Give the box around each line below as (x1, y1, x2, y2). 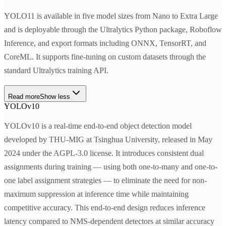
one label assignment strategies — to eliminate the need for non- (4, 176, 207, 185)
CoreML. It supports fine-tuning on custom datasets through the (4, 52, 206, 62)
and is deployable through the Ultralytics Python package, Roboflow (4, 25, 222, 34)
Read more (8, 93, 40, 101)
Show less (40, 93, 70, 101)
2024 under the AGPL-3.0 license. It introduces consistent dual (4, 149, 204, 158)
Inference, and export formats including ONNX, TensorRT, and (4, 39, 206, 48)
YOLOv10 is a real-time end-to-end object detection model (4, 122, 192, 131)
